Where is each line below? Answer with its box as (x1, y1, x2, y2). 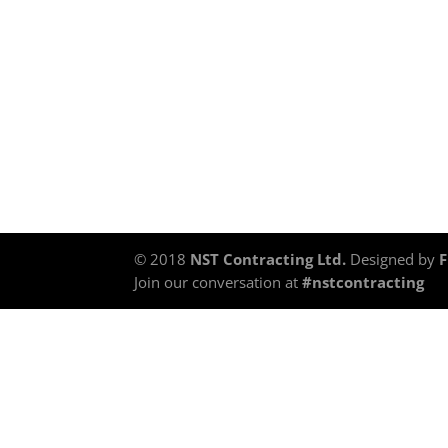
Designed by (346, 249, 440, 269)
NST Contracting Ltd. (190, 249, 347, 269)
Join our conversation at (134, 272, 299, 292)
